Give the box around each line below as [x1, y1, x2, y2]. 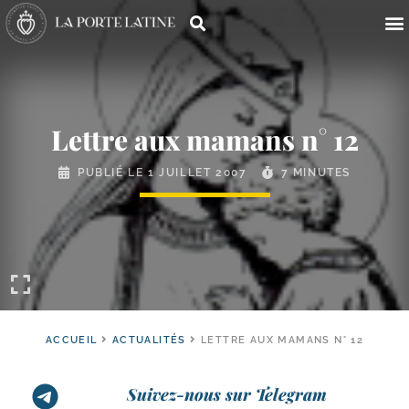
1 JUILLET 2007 [148, 166, 247, 179]
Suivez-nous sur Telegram [127, 383, 327, 405]
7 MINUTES [280, 166, 351, 179]
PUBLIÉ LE [78, 166, 149, 179]
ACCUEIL [45, 334, 98, 346]
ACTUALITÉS [111, 334, 186, 346]
